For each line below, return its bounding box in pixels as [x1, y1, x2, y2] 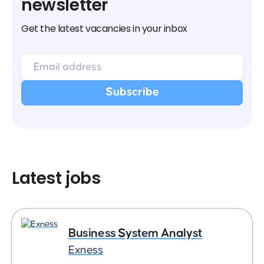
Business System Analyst [68, 227, 202, 239]
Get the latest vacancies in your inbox [21, 22, 187, 35]
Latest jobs [12, 167, 101, 190]
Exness [68, 245, 103, 256]
